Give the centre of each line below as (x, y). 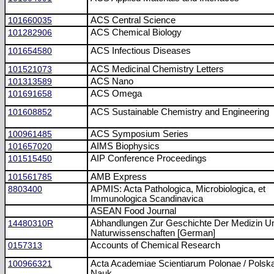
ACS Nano (112, 81)
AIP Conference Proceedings (149, 158)
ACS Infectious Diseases (141, 51)
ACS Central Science (133, 20)
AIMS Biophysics (125, 146)
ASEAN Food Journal (133, 211)
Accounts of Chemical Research (155, 245)
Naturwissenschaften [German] (153, 233)
